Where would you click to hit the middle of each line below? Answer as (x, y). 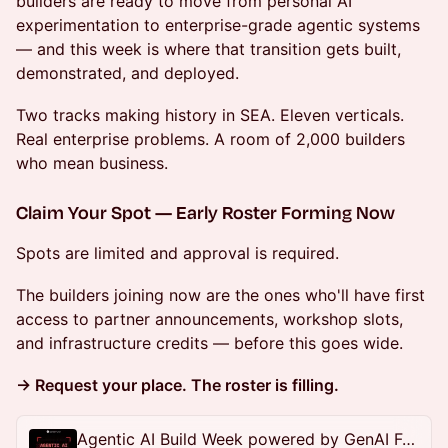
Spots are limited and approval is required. (177, 252)
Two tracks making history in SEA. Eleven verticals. (210, 114)
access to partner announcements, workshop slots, (209, 318)
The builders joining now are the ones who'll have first (220, 294)
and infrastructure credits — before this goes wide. (209, 342)
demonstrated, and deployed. (127, 72)
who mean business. (92, 162)
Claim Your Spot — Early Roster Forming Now (205, 211)
